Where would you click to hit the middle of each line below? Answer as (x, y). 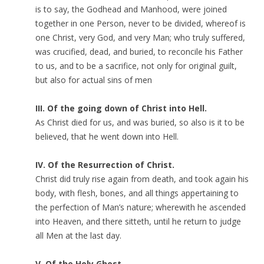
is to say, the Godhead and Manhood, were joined (131, 9)
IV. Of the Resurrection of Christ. (105, 165)
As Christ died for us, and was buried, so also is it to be (140, 122)
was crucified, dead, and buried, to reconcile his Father (139, 52)
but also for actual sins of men (94, 80)
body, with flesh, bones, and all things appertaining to (137, 193)
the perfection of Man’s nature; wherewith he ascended (141, 207)
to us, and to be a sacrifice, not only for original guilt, (136, 66)
